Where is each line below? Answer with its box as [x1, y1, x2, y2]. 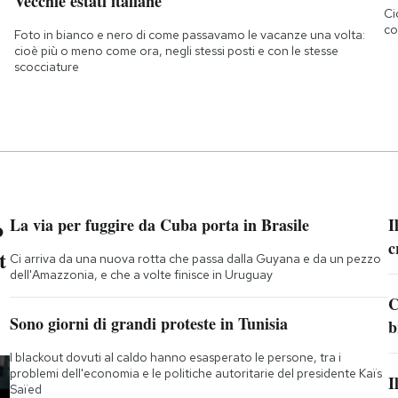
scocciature [13, 59, 79, 76]
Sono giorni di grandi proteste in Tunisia [9, 312, 288, 336]
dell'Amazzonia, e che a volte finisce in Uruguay [9, 267, 273, 283]
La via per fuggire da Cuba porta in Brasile [9, 213, 309, 237]
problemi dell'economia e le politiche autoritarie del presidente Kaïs [9, 365, 382, 382]
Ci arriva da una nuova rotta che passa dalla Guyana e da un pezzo [9, 251, 381, 267]
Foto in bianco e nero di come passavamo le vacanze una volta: [13, 27, 365, 44]
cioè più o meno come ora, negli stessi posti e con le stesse [13, 43, 338, 60]
